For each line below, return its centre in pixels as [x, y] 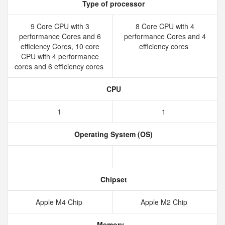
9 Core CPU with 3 [60, 26]
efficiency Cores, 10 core [60, 46]
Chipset [113, 179]
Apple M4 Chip [60, 202]
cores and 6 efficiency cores [60, 66]
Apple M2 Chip [165, 202]
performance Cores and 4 [165, 36]
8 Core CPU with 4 [165, 26]
